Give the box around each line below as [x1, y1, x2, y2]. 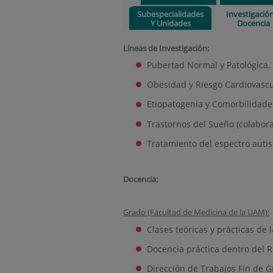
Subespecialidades [137, 8, 204, 19]
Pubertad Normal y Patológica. [147, 59, 271, 71]
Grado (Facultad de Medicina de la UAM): [123, 207, 269, 218]
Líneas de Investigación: [123, 42, 209, 54]
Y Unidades [150, 17, 191, 29]
